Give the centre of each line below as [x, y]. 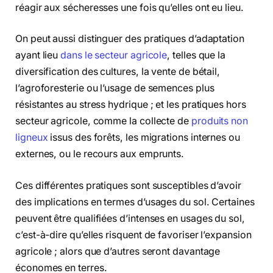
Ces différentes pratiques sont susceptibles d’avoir [128, 185]
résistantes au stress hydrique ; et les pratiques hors [131, 105]
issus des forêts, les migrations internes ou [144, 138]
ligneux [32, 138]
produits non [219, 121]
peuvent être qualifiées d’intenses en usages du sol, [130, 218]
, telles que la [197, 55]
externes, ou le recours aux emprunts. [100, 154]
